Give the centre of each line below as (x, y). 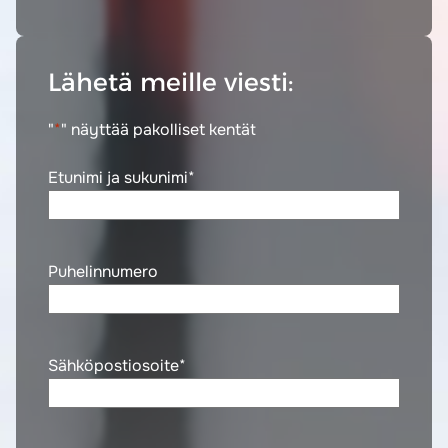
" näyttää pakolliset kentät (158, 129)
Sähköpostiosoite (113, 365)
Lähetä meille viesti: (170, 82)
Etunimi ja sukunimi (118, 177)
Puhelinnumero (103, 271)
